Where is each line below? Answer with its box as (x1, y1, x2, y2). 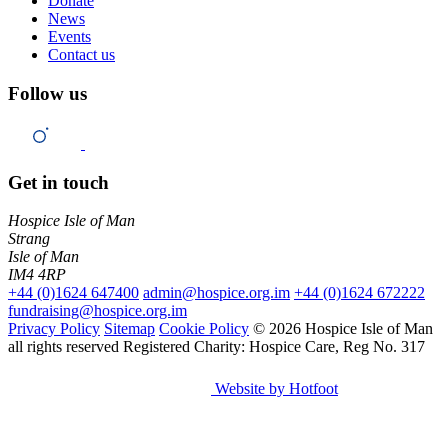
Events (48, 28, 91, 46)
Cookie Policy (159, 320, 249, 338)
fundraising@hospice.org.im (8, 302, 187, 320)
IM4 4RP (8, 266, 66, 284)
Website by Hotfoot (215, 380, 338, 398)
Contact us (48, 46, 115, 64)
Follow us (8, 83, 87, 105)
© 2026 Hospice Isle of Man (253, 320, 433, 338)
